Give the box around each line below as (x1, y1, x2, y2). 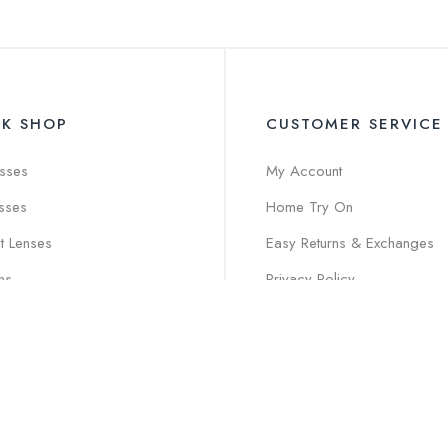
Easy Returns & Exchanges (266, 232, 434, 254)
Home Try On (266, 196, 353, 218)
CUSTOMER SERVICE (266, 113, 443, 135)
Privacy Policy (266, 268, 355, 290)
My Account (266, 160, 342, 182)
